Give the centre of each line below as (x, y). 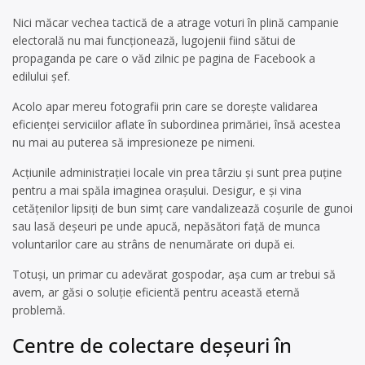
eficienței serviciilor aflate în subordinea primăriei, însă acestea (176, 124)
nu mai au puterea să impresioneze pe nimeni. (134, 142)
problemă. (39, 310)
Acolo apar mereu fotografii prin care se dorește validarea (165, 106)
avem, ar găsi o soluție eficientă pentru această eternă (156, 292)
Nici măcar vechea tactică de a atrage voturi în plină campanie (176, 22)
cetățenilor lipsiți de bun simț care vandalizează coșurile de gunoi (182, 208)
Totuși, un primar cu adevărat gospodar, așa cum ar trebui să (174, 274)
